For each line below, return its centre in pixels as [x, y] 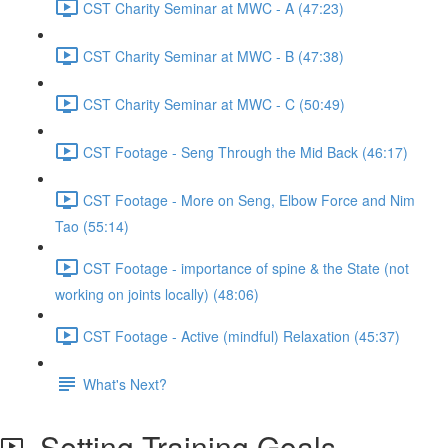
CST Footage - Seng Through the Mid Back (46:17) [245, 151]
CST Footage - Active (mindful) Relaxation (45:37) [241, 335]
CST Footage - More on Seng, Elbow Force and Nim [249, 199]
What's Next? [125, 383]
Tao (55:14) [92, 226]
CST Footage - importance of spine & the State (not [246, 267]
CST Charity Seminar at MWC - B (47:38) [213, 55]
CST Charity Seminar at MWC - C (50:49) [214, 103]
